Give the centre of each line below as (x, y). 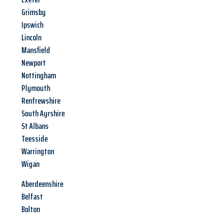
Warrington (38, 152)
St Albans (35, 126)
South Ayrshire (43, 114)
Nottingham (39, 76)
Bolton (31, 209)
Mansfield (36, 50)
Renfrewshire (41, 101)
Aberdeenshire (42, 184)
